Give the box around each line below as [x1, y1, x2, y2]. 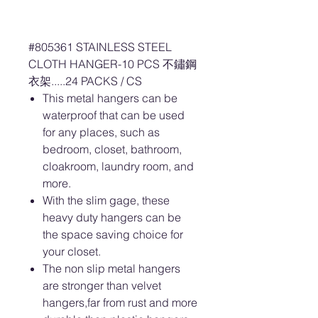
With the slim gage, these [43, 193, 170, 207]
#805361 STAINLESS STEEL [28, 40, 172, 54]
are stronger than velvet [43, 278, 161, 292]
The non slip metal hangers [43, 261, 180, 275]
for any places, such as [43, 125, 160, 139]
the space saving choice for [43, 227, 183, 241]
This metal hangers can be [43, 91, 177, 105]
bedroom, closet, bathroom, [43, 142, 182, 156]
